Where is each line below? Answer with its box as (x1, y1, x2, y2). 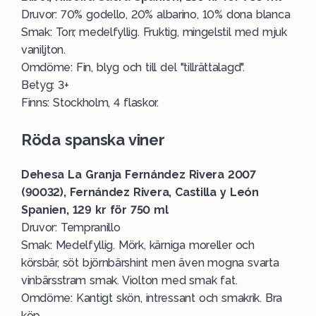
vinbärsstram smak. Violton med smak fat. (21, 274, 238, 287)
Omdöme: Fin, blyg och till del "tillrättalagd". (21, 61, 245, 74)
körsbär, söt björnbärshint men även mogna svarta (21, 256, 279, 269)
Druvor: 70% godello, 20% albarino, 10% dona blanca (21, 8, 291, 21)
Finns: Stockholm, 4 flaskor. (21, 96, 159, 109)
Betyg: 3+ (21, 78, 69, 92)
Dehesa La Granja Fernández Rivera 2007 (21, 168, 256, 181)
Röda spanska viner (21, 130, 165, 149)
